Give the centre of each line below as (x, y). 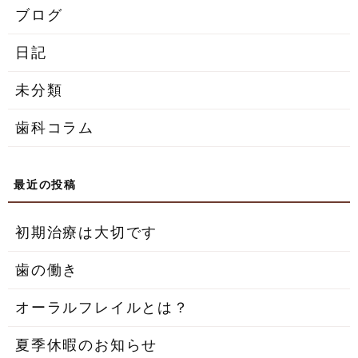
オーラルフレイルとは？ (102, 307)
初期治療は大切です (87, 232)
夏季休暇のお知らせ (87, 344)
